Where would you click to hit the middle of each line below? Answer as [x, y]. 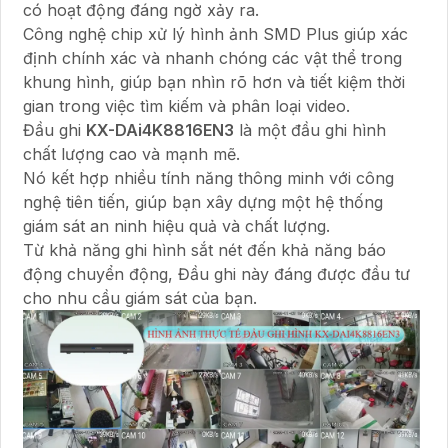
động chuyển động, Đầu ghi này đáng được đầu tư [216, 274]
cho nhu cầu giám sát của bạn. [140, 298]
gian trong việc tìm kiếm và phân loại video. [186, 106]
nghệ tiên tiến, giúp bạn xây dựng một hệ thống [203, 202]
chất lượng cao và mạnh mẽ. [131, 154]
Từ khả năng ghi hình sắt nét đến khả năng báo [204, 250]
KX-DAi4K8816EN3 [160, 130]
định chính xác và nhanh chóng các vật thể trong [212, 58]
